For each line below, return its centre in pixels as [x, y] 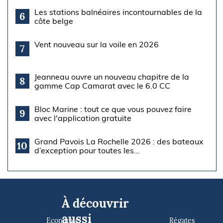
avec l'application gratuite [83, 118]
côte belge [54, 21]
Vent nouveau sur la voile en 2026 [96, 45]
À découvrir [95, 204]
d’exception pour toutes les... [87, 151]
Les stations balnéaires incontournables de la [118, 12]
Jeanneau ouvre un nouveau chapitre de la [111, 77]
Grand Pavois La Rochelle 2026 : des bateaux [119, 142]
